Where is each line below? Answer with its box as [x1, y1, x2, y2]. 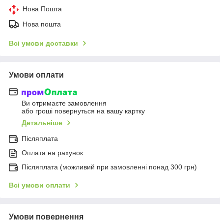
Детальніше [22, 119, 62, 127]
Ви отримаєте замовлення [22, 99, 107, 108]
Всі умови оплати [9, 181, 70, 190]
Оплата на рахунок [22, 149, 83, 157]
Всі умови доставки [9, 39, 78, 47]
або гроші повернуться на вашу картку [22, 107, 145, 115]
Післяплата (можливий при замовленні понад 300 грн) [22, 163, 197, 171]
